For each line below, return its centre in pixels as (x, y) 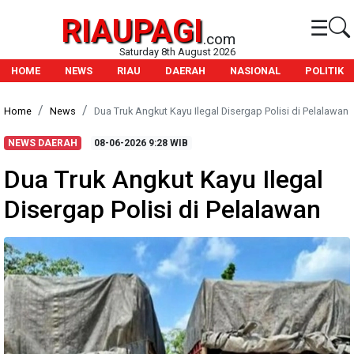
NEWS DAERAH (42, 143)
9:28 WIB (168, 143)
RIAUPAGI (132, 31)
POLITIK (324, 71)
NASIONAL (255, 71)
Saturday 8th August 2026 (177, 52)
